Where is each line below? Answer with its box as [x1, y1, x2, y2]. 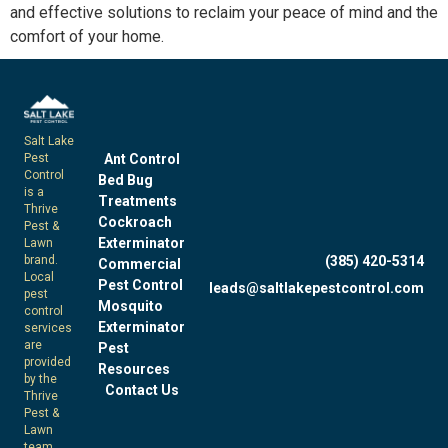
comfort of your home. [10, 27, 164, 46]
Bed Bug [98, 172, 153, 189]
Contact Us [104, 382, 179, 399]
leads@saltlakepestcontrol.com [209, 280, 424, 297]
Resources [98, 361, 170, 378]
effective [39, 3, 103, 22]
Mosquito [98, 298, 163, 315]
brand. [24, 252, 58, 267]
